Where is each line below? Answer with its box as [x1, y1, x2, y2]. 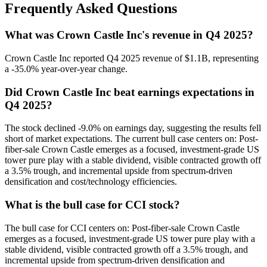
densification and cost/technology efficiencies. [5, 176, 177, 187]
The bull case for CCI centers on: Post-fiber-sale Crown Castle [5, 222, 240, 233]
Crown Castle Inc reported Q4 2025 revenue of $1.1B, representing [5, 52, 259, 63]
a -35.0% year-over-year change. [5, 63, 128, 74]
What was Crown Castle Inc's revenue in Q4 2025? [5, 29, 253, 42]
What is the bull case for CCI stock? [5, 198, 180, 211]
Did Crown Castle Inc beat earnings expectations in [5, 85, 254, 98]
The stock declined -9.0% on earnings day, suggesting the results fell [5, 123, 261, 133]
